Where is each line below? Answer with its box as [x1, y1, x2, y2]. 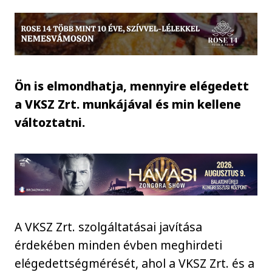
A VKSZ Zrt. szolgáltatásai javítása [15, 218, 203, 235]
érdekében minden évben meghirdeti [15, 236, 223, 253]
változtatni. [15, 114, 86, 131]
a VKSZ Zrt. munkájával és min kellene [15, 95, 242, 112]
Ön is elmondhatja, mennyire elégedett [15, 77, 250, 94]
